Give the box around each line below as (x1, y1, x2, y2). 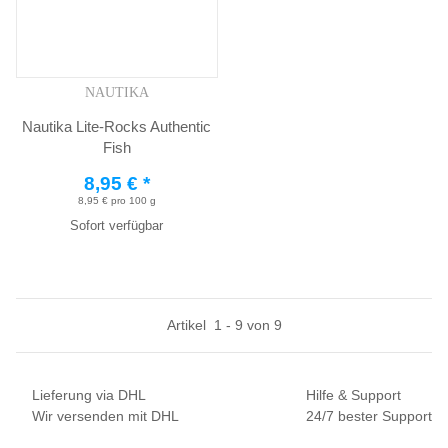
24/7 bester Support (306, 408, 432, 425)
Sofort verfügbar (70, 218, 164, 234)
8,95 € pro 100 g (77, 195, 156, 207)
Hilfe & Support (306, 387, 401, 404)
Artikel (166, 317, 214, 334)
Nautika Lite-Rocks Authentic (22, 118, 212, 136)
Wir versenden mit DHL (32, 408, 179, 425)
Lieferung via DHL (32, 387, 146, 404)
